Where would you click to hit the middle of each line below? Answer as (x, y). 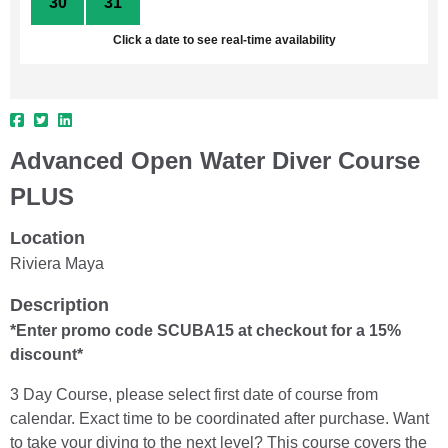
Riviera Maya (57, 263)
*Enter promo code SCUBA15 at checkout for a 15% (205, 330)
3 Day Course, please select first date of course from (194, 394)
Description (59, 304)
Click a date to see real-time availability (224, 39)
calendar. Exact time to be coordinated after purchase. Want (219, 418)
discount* (46, 354)
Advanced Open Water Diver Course (215, 160)
